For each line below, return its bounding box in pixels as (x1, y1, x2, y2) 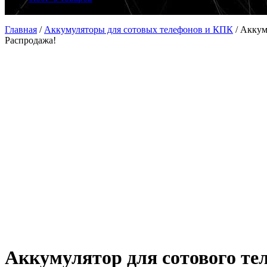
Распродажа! (5, 35, 56, 45)
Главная (5, 24, 37, 35)
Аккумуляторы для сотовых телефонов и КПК (44, 24, 233, 35)
